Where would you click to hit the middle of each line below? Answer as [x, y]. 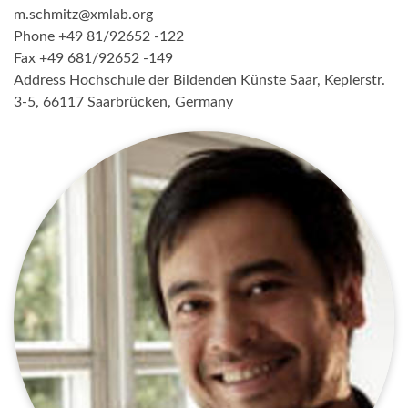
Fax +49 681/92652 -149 [93, 58]
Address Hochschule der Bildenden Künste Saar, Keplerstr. [199, 80]
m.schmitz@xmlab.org [83, 15]
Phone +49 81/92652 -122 [99, 36]
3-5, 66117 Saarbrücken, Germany [123, 102]
